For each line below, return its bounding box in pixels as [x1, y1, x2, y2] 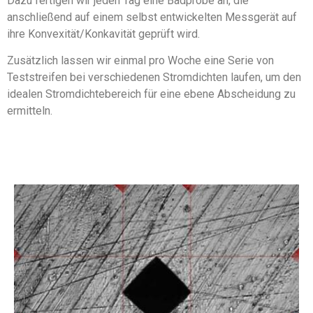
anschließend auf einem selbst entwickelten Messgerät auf [7, 10, 297, 24]
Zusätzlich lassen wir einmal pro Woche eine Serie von [7, 54, 274, 68]
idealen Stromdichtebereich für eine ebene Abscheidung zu [7, 87, 296, 101]
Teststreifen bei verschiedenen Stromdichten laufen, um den [7, 71, 301, 85]
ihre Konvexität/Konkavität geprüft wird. [7, 27, 200, 41]
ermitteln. [7, 104, 52, 118]
